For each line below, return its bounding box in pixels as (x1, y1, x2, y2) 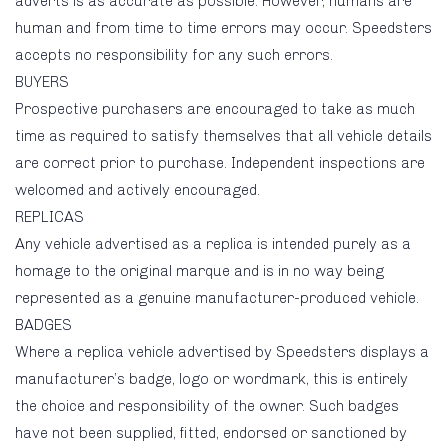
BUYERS (15, 72, 69, 91)
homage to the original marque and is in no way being (15, 261, 384, 280)
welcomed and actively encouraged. (15, 180, 260, 199)
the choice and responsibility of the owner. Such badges (15, 396, 399, 415)
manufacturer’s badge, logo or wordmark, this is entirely (15, 369, 408, 388)
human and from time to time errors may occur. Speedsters (15, 18, 432, 37)
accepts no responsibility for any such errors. (15, 45, 333, 64)
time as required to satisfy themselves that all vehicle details (15, 126, 432, 145)
